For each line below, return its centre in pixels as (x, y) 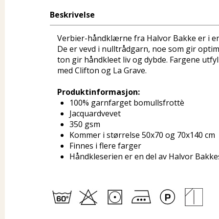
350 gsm (85, 124)
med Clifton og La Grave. (102, 70)
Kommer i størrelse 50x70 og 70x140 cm (142, 135)
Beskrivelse (72, 15)
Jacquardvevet (95, 113)
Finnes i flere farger (105, 146)
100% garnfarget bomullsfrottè (130, 103)
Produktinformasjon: (99, 92)
